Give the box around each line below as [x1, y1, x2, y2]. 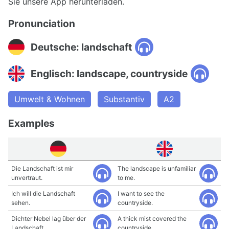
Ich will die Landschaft [11, 190, 75, 197]
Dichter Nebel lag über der [11, 215, 86, 222]
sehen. [11, 199, 30, 207]
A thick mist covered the [118, 215, 187, 222]
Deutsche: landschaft [31, 40, 132, 53]
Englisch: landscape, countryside [31, 67, 188, 80]
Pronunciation [8, 17, 75, 30]
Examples [8, 117, 55, 129]
